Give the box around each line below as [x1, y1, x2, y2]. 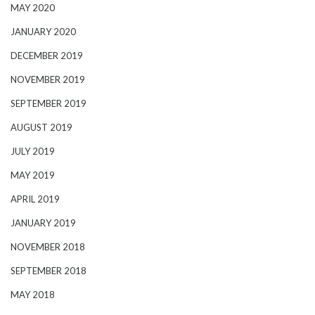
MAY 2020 [11, 2, 55, 13]
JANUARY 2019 [11, 217, 76, 229]
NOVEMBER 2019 [11, 74, 85, 85]
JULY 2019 [11, 146, 55, 157]
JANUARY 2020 [11, 26, 76, 37]
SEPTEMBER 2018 [11, 265, 86, 276]
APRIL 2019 [11, 193, 60, 205]
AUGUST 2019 [11, 122, 72, 133]
